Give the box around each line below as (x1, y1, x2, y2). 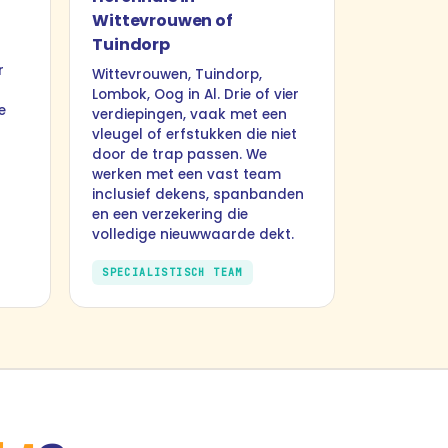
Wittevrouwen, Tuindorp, (92, 65, 263, 84)
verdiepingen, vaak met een (92, 105, 288, 124)
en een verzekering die (92, 205, 249, 224)
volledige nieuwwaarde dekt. (92, 225, 295, 244)
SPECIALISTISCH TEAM (102, 266, 243, 279)
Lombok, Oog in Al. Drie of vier (92, 85, 300, 104)
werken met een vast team (92, 165, 282, 184)
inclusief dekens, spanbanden (92, 185, 305, 204)
